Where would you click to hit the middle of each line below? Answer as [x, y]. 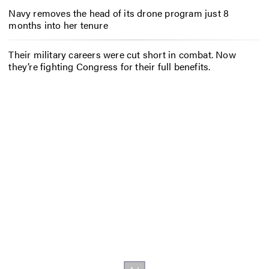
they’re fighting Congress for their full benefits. [110, 66]
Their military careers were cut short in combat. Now [122, 54]
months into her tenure [58, 25]
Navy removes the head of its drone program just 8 [119, 13]
